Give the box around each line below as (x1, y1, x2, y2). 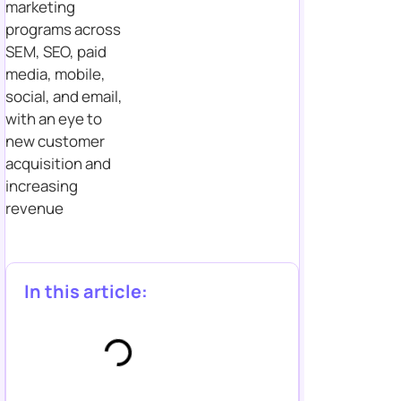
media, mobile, (5, 63, 106, 84)
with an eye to (5, 107, 102, 129)
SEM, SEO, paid (5, 40, 107, 62)
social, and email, (5, 85, 123, 107)
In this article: (24, 278, 148, 303)
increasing (5, 175, 78, 196)
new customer (5, 130, 105, 151)
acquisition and (5, 152, 111, 174)
